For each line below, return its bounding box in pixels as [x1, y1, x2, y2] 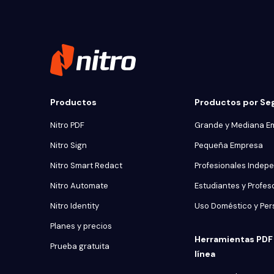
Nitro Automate [50, 180, 108, 191]
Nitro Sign [50, 140, 87, 150]
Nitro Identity [50, 201, 99, 211]
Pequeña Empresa [194, 140, 263, 150]
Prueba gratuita [50, 241, 109, 251]
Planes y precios [50, 221, 112, 231]
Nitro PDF [50, 120, 84, 130]
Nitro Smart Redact [50, 160, 122, 171]
